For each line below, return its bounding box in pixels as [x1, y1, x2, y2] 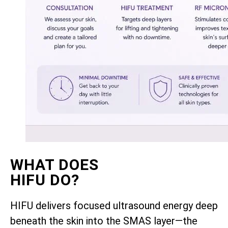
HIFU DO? [10, 171, 79, 189]
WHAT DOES [10, 156, 99, 174]
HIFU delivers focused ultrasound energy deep [10, 199, 218, 212]
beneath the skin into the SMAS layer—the [10, 215, 197, 227]
